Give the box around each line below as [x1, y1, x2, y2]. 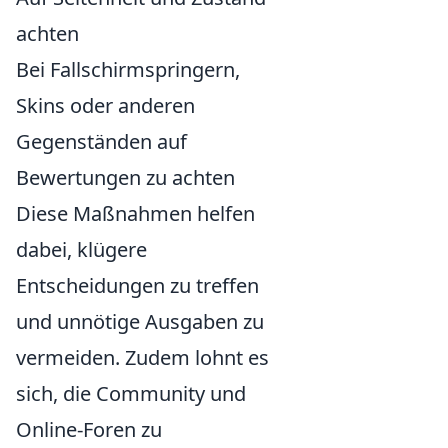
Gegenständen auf [16, 127, 187, 155]
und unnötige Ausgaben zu [16, 307, 264, 335]
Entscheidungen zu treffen [16, 271, 259, 299]
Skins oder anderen [16, 91, 195, 119]
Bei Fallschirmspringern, [16, 55, 240, 83]
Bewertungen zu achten [16, 163, 235, 191]
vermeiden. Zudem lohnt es [16, 343, 269, 371]
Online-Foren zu [16, 415, 162, 443]
